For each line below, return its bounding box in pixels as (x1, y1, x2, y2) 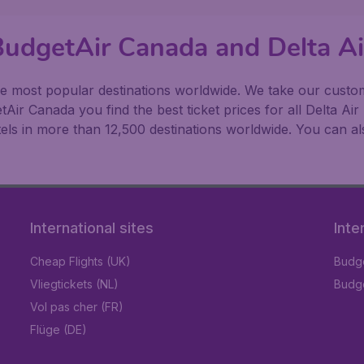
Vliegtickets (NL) (30, 277, 119, 292)
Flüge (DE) (30, 323, 88, 337)
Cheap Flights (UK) (30, 254, 132, 269)
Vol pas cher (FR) (30, 300, 124, 314)
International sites (30, 219, 154, 237)
